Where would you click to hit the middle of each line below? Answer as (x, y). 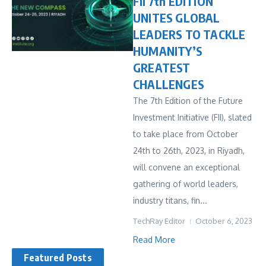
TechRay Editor (159, 221)
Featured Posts (58, 258)
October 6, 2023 (224, 221)
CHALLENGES (169, 84)
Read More (154, 240)
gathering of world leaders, (186, 184)
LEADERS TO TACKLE (189, 34)
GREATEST (162, 67)
